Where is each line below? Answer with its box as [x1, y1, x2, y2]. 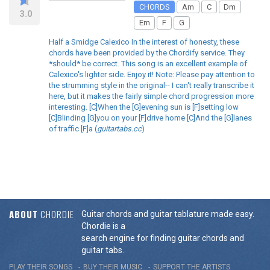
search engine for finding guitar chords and [81, 233, 244, 243]
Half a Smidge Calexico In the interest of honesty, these [49, 37, 239, 46]
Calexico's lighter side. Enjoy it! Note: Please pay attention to [49, 69, 255, 79]
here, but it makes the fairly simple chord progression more [49, 91, 254, 101]
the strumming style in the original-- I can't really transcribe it [49, 80, 254, 90]
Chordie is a [81, 221, 125, 231]
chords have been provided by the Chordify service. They [49, 48, 245, 57]
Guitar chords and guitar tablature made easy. [81, 209, 254, 219]
